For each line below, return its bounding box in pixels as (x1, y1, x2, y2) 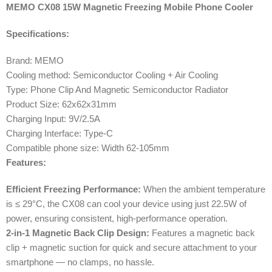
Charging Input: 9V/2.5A (6, 113, 100, 124)
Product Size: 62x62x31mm (6, 98, 117, 109)
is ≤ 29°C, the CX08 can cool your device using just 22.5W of (6, 198, 246, 209)
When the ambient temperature (141, 183, 265, 194)
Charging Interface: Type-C (6, 127, 113, 138)
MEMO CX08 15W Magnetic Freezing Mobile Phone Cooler (6, 1, 253, 12)
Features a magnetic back (149, 227, 255, 238)
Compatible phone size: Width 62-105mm (6, 142, 169, 153)
